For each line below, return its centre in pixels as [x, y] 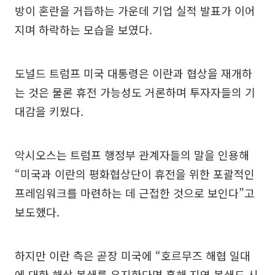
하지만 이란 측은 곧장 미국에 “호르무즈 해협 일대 [133, 256]
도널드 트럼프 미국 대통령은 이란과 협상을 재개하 [134, 73]
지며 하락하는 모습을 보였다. [83, 30]
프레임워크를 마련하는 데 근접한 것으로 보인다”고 [135, 193]
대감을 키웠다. [49, 111]
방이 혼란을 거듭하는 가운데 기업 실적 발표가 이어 [135, 11]
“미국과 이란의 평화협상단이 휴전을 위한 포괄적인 [135, 174]
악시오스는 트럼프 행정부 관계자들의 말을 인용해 [132, 155]
